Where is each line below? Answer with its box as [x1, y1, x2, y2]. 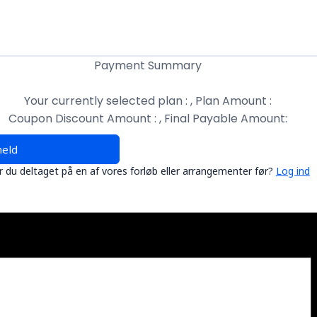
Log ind [275, 163, 310, 178]
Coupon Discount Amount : [8, 110, 160, 127]
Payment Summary [94, 57, 202, 74]
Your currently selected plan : [24, 92, 191, 109]
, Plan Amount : [190, 92, 272, 109]
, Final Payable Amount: [159, 110, 288, 127]
